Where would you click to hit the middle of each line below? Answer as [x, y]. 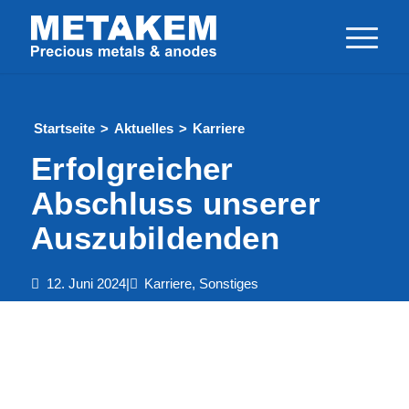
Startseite [64, 128]
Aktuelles [144, 128]
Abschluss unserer [176, 203]
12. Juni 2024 [86, 283]
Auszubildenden [155, 238]
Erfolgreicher [132, 168]
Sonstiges [229, 283]
